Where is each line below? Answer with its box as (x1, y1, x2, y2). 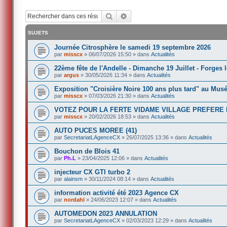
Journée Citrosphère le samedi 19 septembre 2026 (54, 43, 211, 51)
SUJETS (28, 29, 49, 35)
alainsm (64, 175, 83, 182)
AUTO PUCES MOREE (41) (54, 126, 137, 134)
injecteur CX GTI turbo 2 (54, 168, 131, 176)
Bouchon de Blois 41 (54, 147, 120, 155)
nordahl (64, 196, 85, 203)
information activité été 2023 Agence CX (54, 188, 179, 197)
